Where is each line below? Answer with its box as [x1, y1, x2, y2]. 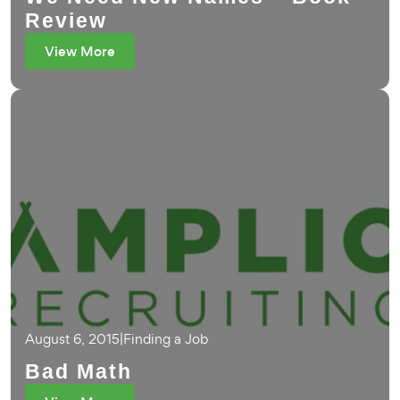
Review [25, 9, 107, 32]
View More [45, 42, 115, 61]
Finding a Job [123, 329, 208, 348]
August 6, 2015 [25, 329, 120, 348]
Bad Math [25, 360, 132, 383]
